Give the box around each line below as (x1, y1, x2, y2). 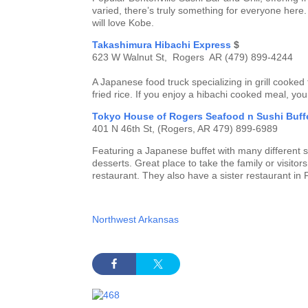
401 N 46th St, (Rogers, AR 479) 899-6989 (92, 123, 278, 135)
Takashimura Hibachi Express (92, 39, 232, 51)
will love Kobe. (92, 17, 155, 29)
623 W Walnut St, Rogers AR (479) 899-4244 (92, 52, 294, 63)
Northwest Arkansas (92, 214, 179, 225)
